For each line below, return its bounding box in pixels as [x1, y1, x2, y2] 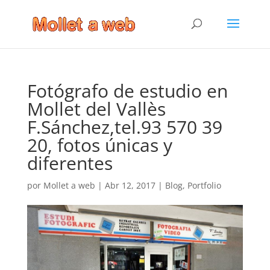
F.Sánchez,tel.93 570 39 [27, 115, 222, 139]
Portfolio [187, 180, 221, 191]
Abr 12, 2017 [104, 180, 155, 191]
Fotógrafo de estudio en [27, 78, 228, 103]
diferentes [27, 151, 113, 175]
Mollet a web [43, 180, 95, 191]
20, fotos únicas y [27, 133, 172, 157]
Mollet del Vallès [27, 96, 166, 121]
